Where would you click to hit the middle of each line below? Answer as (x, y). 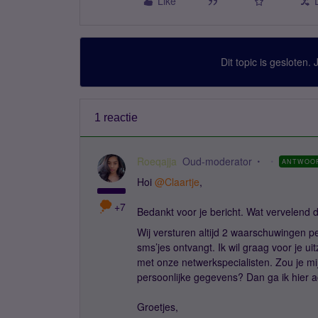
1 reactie (116, 117)
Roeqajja (157, 161)
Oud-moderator (217, 161)
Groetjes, (158, 307)
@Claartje (177, 182)
